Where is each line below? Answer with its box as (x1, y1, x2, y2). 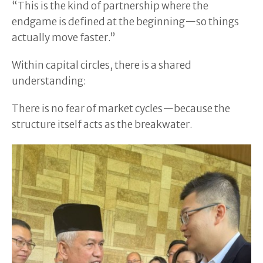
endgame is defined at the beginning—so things (12, 15, 239, 28)
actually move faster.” (12, 31, 115, 44)
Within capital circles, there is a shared (12, 58, 191, 72)
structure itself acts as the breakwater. (12, 117, 193, 131)
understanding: (12, 74, 86, 87)
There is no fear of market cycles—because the (12, 102, 230, 115)
